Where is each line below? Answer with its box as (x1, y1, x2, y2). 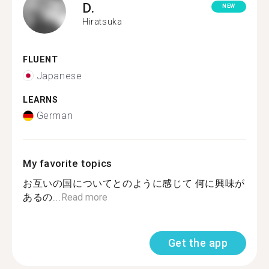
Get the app (168, 237, 228, 249)
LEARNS (23, 94, 58, 105)
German (36, 110, 73, 121)
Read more (61, 192, 107, 203)
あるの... (23, 192, 61, 203)
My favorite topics (23, 157, 112, 169)
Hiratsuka (82, 16, 122, 26)
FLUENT (23, 55, 58, 65)
